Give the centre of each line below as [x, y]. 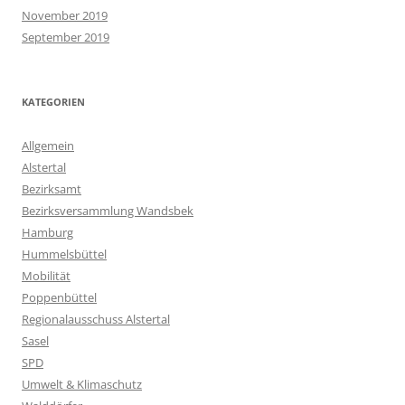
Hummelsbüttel [64, 254]
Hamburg [47, 233]
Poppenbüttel [59, 298]
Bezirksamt [52, 189]
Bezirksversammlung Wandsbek [108, 211]
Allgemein [48, 146]
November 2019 [65, 16]
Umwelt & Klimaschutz [82, 385]
